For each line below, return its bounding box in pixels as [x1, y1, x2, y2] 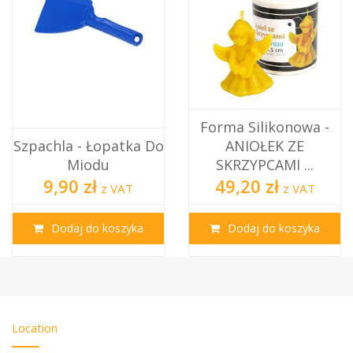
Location [12, 319, 58, 336]
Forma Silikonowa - [200, 117, 329, 136]
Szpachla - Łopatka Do [13, 136, 164, 155]
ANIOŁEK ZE [225, 136, 304, 155]
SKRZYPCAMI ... [216, 154, 314, 174]
